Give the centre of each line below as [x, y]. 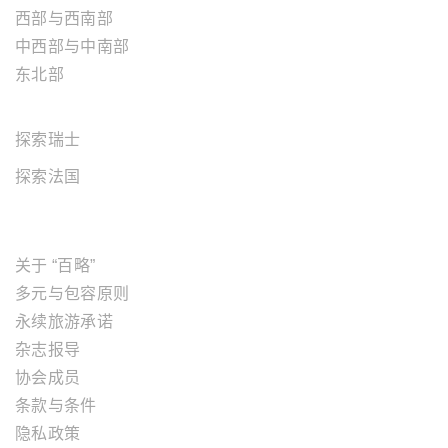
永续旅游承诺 [64, 321]
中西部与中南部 [72, 46]
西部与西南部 [64, 18]
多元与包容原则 [72, 293]
